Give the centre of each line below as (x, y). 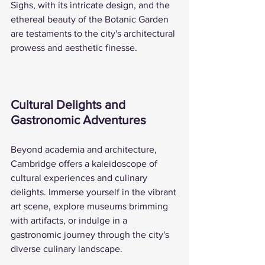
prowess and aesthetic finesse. (74, 47)
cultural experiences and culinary (80, 177)
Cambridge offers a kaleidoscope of (85, 163)
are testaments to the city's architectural (94, 33)
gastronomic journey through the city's (91, 234)
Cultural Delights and (70, 104)
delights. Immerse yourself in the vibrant (95, 192)
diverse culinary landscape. (67, 248)
